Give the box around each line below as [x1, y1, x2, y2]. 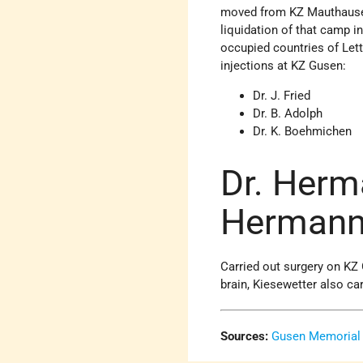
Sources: [220, 329, 269, 344]
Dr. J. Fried [253, 88, 311, 103]
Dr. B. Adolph [253, 105, 323, 121]
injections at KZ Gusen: [220, 58, 347, 73]
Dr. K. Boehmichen [253, 123, 352, 139]
